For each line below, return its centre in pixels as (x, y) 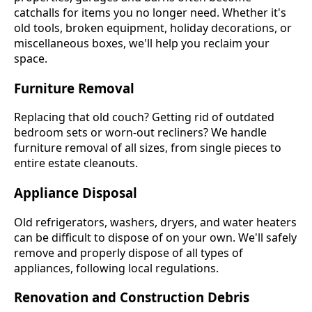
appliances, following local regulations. (116, 268)
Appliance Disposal (76, 193)
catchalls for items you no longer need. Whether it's (150, 12)
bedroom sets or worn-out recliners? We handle (140, 133)
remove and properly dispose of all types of (128, 252)
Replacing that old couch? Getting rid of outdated (144, 117)
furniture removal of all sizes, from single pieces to (148, 148)
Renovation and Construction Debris (132, 297)
